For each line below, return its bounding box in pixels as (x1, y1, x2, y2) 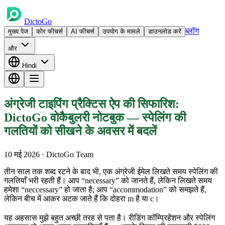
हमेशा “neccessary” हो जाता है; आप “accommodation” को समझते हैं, (4, 185, 206, 194)
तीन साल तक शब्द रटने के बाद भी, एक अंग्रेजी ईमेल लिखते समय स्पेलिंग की (4, 167, 218, 176)
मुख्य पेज (8, 28, 28, 35)
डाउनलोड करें (148, 28, 181, 35)
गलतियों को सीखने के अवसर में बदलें (4, 124, 157, 138)
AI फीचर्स (71, 28, 94, 35)
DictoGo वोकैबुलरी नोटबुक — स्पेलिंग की (4, 110, 186, 124)
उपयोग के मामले (102, 28, 140, 35)
